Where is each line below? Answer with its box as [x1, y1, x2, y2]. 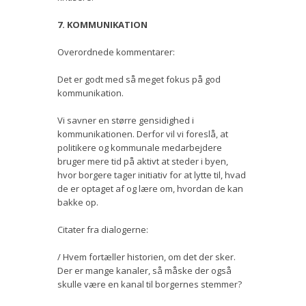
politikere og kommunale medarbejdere [57, 141, 222, 154]
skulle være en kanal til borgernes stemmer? [57, 277, 242, 290]
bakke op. [57, 195, 98, 208]
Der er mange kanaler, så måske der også [57, 264, 232, 277]
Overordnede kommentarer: [57, 45, 175, 58]
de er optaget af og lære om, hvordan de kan [57, 182, 243, 195]
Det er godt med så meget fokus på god [57, 72, 221, 85]
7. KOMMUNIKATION [57, 18, 148, 31]
